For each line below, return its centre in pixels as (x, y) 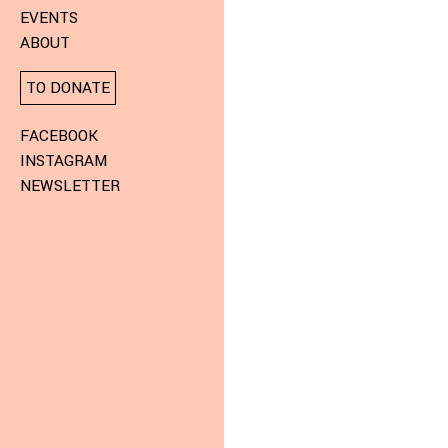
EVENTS (49, 18)
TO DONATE (68, 88)
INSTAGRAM (63, 160)
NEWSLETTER (70, 185)
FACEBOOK (59, 135)
